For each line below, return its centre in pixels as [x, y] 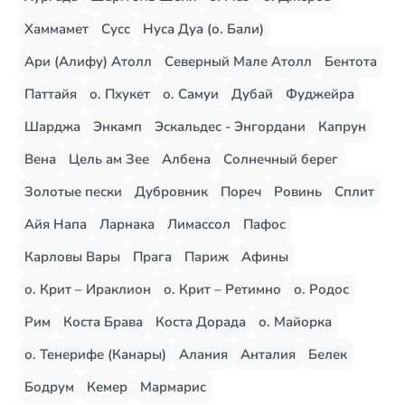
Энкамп [118, 127]
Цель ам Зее [109, 159]
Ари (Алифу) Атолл [88, 61]
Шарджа [52, 127]
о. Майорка [295, 322]
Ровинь [298, 192]
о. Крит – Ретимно [222, 289]
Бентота [351, 61]
